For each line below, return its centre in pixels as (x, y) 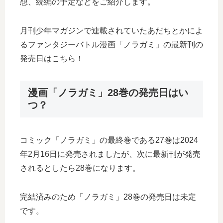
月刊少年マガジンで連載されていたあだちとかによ (111, 31)
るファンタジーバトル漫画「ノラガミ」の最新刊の (111, 45)
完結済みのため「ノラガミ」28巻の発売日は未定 (108, 197)
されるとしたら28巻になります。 (80, 168)
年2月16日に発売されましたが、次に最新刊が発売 (110, 154)
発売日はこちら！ (52, 58)
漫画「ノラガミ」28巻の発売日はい (108, 93)
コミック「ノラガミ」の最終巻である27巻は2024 (109, 140)
